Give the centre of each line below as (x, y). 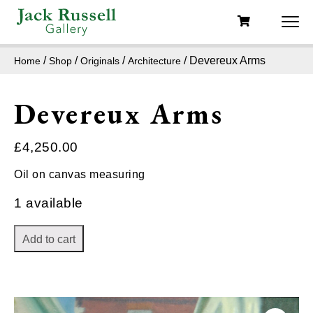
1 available (49, 203)
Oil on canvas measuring (80, 174)
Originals (100, 61)
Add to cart (49, 239)
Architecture (154, 61)
